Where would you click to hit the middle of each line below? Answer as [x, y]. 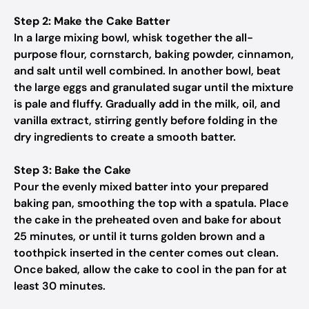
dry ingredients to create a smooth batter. [125, 137]
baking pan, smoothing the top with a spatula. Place [151, 203]
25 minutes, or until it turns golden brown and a [139, 236]
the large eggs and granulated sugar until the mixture [153, 87]
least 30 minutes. [60, 286]
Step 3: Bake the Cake [72, 170]
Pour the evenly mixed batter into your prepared [141, 187]
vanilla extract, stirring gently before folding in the [146, 120]
